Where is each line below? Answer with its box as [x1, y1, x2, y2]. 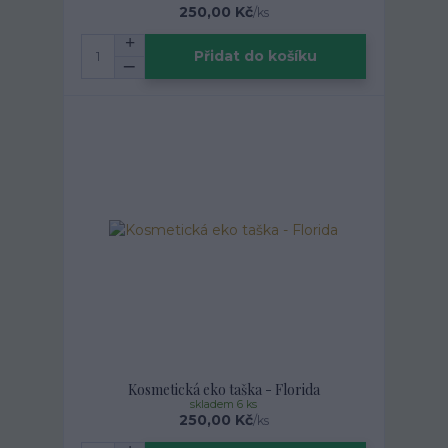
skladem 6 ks [190, 397, 258, 411]
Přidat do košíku [194, 47, 318, 66]
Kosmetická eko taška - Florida [127, 379, 320, 399]
